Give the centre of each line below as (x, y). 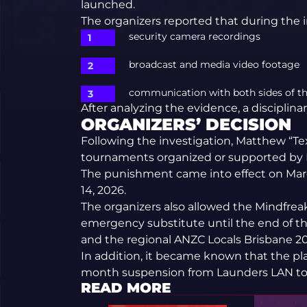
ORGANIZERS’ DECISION (186, 125)
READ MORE (125, 288)
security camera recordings (194, 37)
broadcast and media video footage (214, 65)
